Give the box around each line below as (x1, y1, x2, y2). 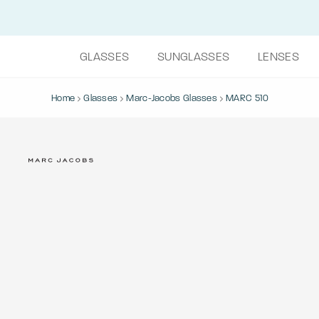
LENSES (258, 50, 299, 63)
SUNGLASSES (157, 50, 230, 63)
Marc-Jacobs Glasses (126, 93, 218, 103)
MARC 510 (226, 93, 269, 103)
